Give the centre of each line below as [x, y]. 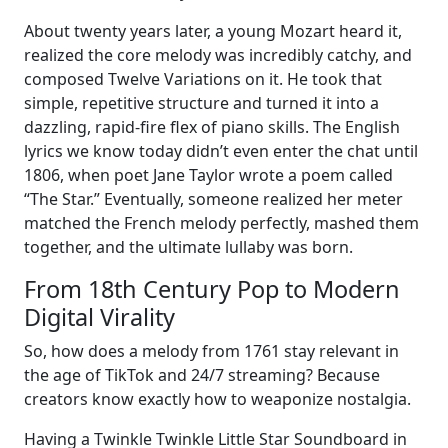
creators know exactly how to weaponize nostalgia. [217, 398]
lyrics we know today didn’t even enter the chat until [221, 150]
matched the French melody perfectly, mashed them [221, 222]
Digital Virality [99, 316]
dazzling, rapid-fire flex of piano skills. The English [212, 126]
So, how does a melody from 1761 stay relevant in [211, 350]
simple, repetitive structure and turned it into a [201, 102]
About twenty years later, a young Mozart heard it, [213, 30]
